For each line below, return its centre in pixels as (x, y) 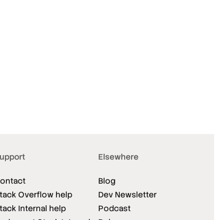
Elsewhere (118, 157)
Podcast (114, 209)
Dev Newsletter (127, 195)
